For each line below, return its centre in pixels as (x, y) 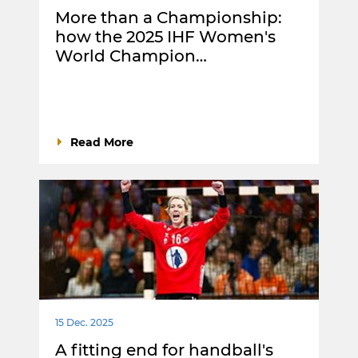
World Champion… (131, 56)
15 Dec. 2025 (84, 323)
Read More (102, 143)
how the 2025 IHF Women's (165, 37)
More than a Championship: (169, 18)
